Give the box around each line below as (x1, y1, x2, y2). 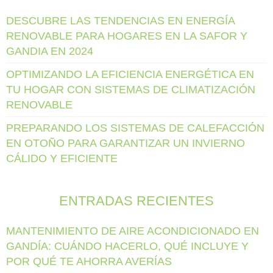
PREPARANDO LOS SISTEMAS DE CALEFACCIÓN (6, 121, 264, 134)
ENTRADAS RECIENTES (59, 193, 214, 208)
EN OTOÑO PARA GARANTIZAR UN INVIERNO (6, 136, 245, 149)
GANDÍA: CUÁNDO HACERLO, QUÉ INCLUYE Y (6, 239, 249, 252)
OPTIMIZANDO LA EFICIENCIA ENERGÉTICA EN (6, 68, 254, 80)
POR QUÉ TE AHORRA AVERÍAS (6, 255, 172, 268)
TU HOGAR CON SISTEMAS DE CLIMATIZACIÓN (6, 83, 255, 96)
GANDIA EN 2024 (6, 44, 93, 57)
